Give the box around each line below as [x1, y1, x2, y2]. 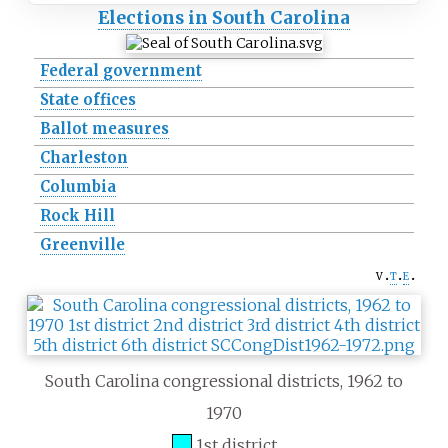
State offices [39, 90, 136, 110]
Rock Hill [39, 206, 115, 226]
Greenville [39, 235, 125, 255]
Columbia [39, 177, 116, 197]
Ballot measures [39, 119, 169, 139]
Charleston [39, 148, 128, 168]
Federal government [39, 61, 202, 81]
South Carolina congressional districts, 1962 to [45, 371, 403, 392]
